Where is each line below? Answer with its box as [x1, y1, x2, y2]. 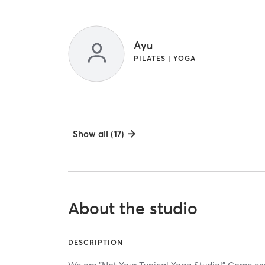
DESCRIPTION [68, 237, 124, 247]
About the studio [68, 198, 198, 218]
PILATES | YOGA [134, 53, 196, 63]
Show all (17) [73, 128, 125, 140]
